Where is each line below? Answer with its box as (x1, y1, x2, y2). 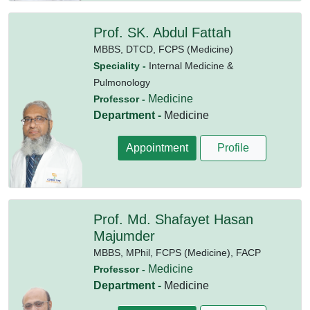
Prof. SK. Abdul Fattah (93, 25, 231, 41)
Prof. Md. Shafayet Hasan (93, 212, 253, 228)
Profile (217, 142, 249, 154)
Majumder (93, 228, 155, 244)
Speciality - (93, 60, 149, 72)
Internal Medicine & (148, 60, 233, 72)
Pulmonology (93, 77, 150, 89)
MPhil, (125, 247, 156, 259)
